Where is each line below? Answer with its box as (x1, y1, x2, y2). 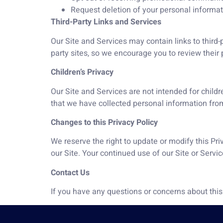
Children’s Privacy (51, 66, 113, 79)
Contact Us (51, 166, 90, 179)
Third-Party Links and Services (51, 16, 161, 28)
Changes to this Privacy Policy (51, 116, 158, 129)
